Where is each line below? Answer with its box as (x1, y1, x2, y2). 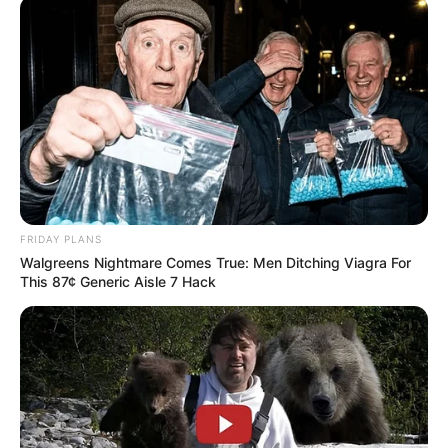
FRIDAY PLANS (20, 232, 102, 245)
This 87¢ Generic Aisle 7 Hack (20, 272, 216, 290)
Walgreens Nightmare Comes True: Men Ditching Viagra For (20, 253, 411, 271)
